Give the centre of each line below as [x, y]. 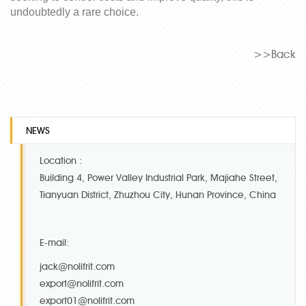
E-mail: [54, 243]
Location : [61, 161]
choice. [121, 12]
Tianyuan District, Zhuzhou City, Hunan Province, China [158, 195]
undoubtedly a [45, 12]
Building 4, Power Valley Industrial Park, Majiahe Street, [158, 178]
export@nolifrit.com [82, 284]
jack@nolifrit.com [77, 267]
